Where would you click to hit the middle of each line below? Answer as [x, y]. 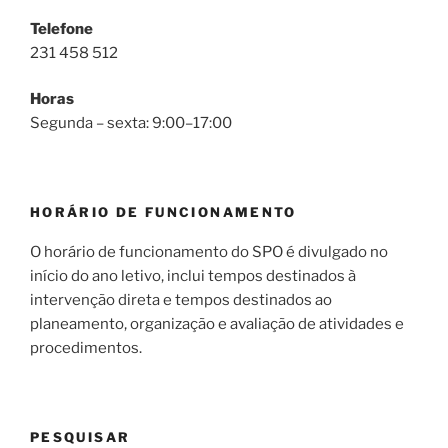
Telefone [61, 28]
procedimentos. [86, 348]
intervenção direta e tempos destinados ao [181, 300]
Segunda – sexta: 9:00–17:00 [131, 123]
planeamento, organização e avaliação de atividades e [217, 324]
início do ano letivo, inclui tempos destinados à [193, 276]
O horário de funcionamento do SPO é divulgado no [209, 252]
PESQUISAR [80, 436]
